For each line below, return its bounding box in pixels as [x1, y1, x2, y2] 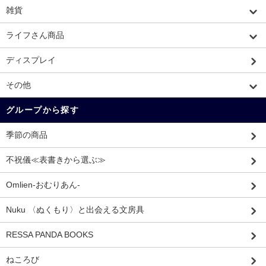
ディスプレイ [6, 55, 56, 65]
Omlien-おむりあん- [6, 180, 80, 190]
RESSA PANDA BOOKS [6, 230, 93, 240]
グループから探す [6, 105, 80, 115]
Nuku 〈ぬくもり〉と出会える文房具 [6, 205, 144, 215]
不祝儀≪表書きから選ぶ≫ [6, 155, 106, 165]
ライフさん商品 [6, 30, 64, 40]
